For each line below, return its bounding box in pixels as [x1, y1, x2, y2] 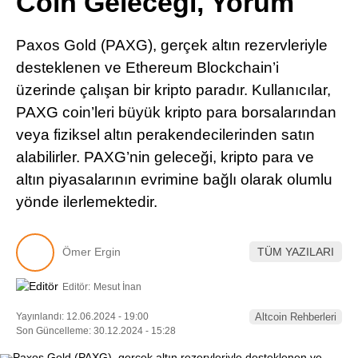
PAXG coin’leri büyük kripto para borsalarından [16, 104, 336, 121]
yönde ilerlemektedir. [16, 193, 157, 210]
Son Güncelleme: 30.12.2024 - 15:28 [16, 324, 176, 336]
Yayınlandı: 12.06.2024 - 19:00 [16, 310, 149, 322]
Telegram [237, 103, 292, 117]
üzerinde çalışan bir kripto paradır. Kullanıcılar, [16, 82, 331, 98]
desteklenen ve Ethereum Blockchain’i [16, 59, 279, 76]
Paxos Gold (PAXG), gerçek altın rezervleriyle [16, 37, 328, 54]
